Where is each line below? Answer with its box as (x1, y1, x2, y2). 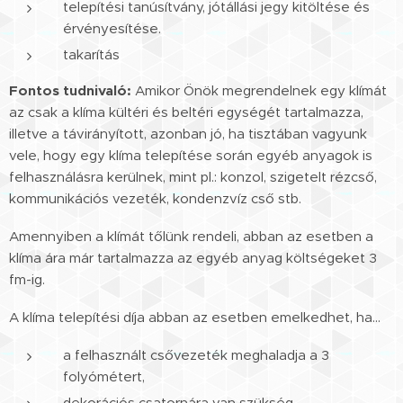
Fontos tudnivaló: (9, 81, 131, 99)
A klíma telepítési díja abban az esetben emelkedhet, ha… (9, 308, 381, 326)
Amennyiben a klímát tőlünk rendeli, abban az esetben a (9, 227, 373, 245)
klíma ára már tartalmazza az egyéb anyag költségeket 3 (9, 248, 377, 266)
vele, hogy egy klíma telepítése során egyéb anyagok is (9, 146, 372, 164)
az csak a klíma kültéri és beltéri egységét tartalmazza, (9, 103, 363, 121)
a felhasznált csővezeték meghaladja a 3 (63, 345, 329, 363)
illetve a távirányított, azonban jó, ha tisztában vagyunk (9, 124, 367, 142)
